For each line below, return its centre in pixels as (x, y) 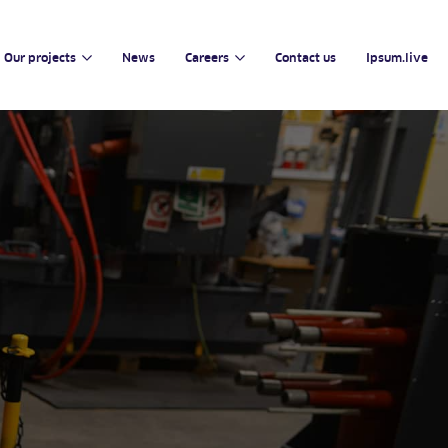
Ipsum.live (397, 57)
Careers (207, 57)
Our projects (40, 57)
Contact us (305, 57)
